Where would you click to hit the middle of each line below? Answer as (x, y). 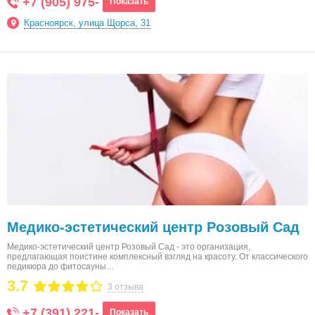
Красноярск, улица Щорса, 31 (87, 23)
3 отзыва (126, 287)
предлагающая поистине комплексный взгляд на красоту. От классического (157, 257)
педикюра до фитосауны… (61, 266)
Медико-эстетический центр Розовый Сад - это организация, (129, 247)
